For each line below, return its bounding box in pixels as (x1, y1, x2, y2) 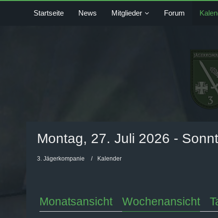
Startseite (33, 9, 64, 17)
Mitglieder (111, 9, 142, 17)
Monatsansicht (39, 195, 112, 208)
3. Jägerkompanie (36, 155, 85, 162)
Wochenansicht (122, 195, 200, 208)
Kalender (97, 155, 122, 162)
